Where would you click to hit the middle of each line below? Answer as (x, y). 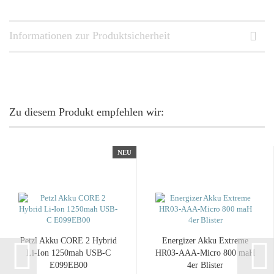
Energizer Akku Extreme (205, 241)
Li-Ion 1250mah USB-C (68, 253)
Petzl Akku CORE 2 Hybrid (68, 241)
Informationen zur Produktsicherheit (90, 35)
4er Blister (205, 265)
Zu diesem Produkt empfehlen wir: (87, 112)
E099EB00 (68, 265)
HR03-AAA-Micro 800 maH (205, 253)
